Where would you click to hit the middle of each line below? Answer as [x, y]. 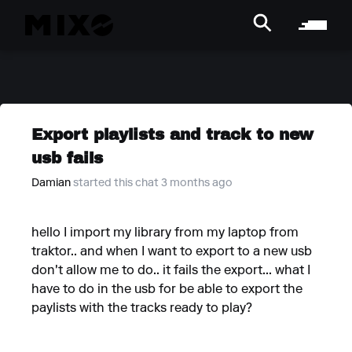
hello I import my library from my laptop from [165, 233]
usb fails [67, 158]
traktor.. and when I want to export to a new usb [172, 252]
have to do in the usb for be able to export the [167, 290]
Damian [51, 184]
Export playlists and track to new [172, 134]
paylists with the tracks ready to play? [142, 309]
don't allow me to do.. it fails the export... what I [171, 271]
